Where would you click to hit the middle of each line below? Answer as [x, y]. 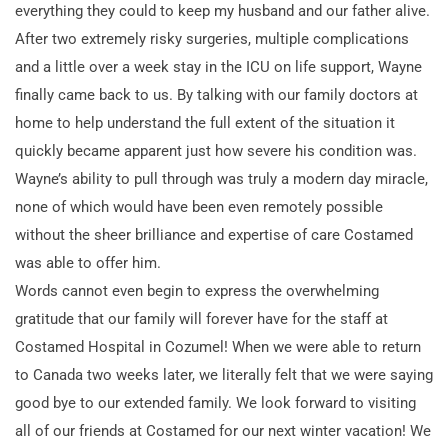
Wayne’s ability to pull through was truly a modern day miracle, [221, 178]
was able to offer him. [88, 262]
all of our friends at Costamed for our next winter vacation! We [223, 430]
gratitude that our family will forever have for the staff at [201, 318]
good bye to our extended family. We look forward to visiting [215, 402]
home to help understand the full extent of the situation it [205, 122]
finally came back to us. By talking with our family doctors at [216, 94]
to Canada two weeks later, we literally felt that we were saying [224, 374]
